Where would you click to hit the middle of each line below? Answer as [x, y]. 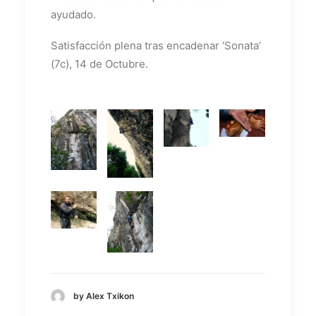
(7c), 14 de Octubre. [99, 63]
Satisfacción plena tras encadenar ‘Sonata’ [156, 45]
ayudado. [73, 14]
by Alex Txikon [104, 296]
